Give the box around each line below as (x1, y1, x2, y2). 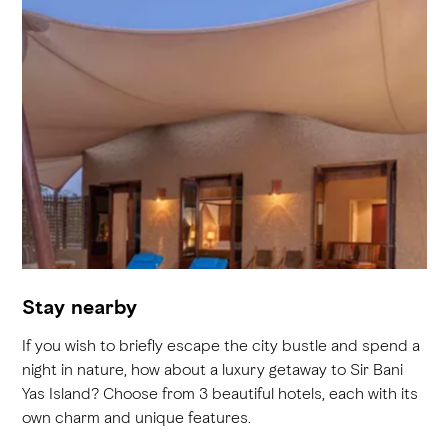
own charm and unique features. (21, 407, 251, 427)
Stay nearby (21, 295, 137, 320)
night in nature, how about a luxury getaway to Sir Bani (21, 359, 403, 379)
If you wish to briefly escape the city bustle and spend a (21, 335, 420, 355)
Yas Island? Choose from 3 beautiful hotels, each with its (21, 383, 418, 403)
